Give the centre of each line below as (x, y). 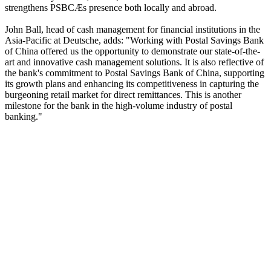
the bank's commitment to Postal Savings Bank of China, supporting (135, 73)
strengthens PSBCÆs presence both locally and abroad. (111, 8)
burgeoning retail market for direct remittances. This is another (123, 95)
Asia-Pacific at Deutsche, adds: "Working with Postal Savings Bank (134, 40)
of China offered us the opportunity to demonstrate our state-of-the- (132, 51)
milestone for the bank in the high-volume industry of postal (119, 106)
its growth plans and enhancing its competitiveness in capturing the (132, 84)
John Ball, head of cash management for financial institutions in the (132, 29)
